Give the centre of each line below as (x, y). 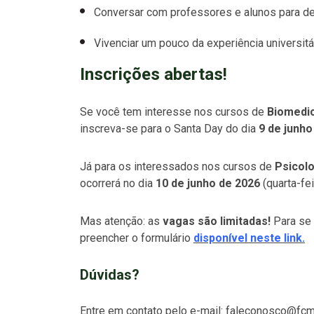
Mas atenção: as (121, 221)
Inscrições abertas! (153, 74)
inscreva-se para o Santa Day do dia (169, 128)
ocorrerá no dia (118, 183)
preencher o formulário (137, 238)
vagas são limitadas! (217, 221)
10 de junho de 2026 (208, 183)
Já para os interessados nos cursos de (177, 166)
